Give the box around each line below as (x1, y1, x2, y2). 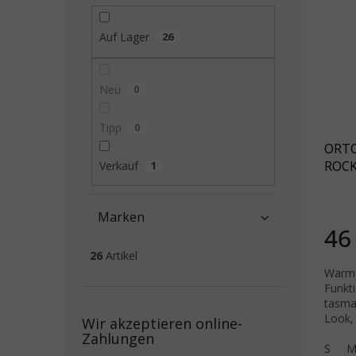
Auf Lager (99, 29, 149, 45)
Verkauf (99, 157, 138, 173)
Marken (98, 208, 145, 226)
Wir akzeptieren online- (82, 314, 242, 334)
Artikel (103, 248, 137, 264)
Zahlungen (82, 329, 154, 349)
